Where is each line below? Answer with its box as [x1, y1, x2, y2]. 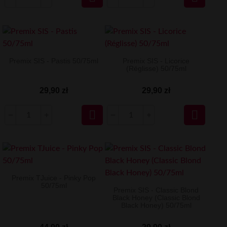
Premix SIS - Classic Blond [113, 186, 199, 195]
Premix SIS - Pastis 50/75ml [9, 56, 99, 65]
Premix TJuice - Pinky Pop [12, 174, 96, 182]
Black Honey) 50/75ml [121, 201, 192, 210]
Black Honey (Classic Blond [112, 194, 200, 202]
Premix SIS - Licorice [123, 56, 190, 65]
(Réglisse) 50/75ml [126, 64, 186, 72]
